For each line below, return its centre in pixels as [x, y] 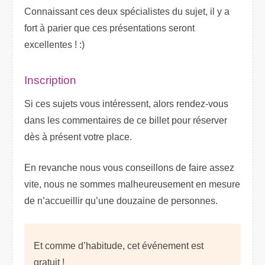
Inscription [50, 80]
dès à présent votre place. [78, 137]
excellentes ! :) [54, 44]
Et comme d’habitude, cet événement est [119, 246]
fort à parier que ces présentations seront [109, 28]
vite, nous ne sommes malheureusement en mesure [132, 185]
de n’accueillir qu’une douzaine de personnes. [121, 201]
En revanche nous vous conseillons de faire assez [129, 168]
